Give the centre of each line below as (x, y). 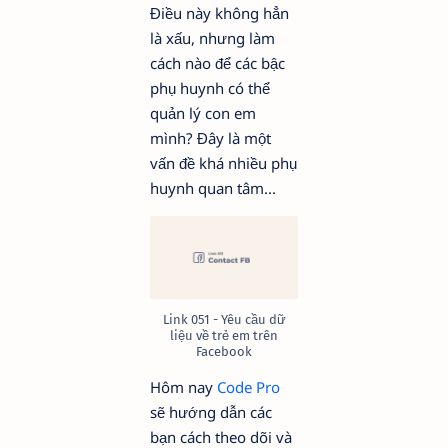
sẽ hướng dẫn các (211, 412)
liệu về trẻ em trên (224, 335)
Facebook (224, 351)
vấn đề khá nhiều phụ (223, 163)
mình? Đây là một (210, 138)
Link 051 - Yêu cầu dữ (224, 319)
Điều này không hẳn (219, 13)
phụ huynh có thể (210, 88)
